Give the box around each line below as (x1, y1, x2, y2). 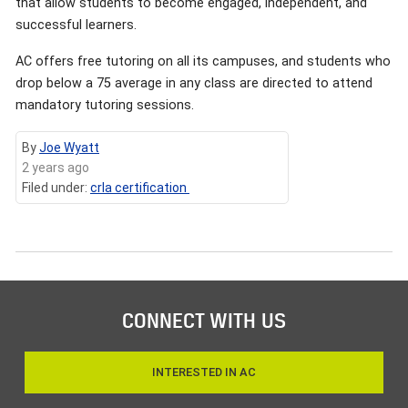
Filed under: (22, 179, 90, 195)
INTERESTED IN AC (152, 365, 256, 380)
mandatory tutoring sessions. (15, 97, 194, 113)
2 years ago (22, 159, 89, 175)
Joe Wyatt (39, 139, 99, 155)
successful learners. (15, 16, 137, 33)
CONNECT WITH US (122, 308, 286, 332)
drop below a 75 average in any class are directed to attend (15, 75, 372, 91)
